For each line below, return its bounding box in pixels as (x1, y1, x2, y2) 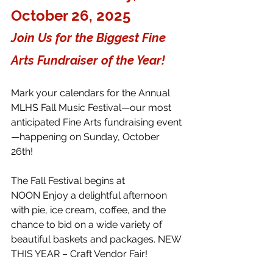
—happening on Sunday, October (11, 130, 162, 143)
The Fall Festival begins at (11, 174, 127, 186)
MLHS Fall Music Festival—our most (11, 101, 174, 113)
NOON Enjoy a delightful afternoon (11, 189, 169, 201)
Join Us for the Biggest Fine (11, 30, 169, 45)
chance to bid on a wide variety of (11, 218, 165, 230)
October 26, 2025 (11, 6, 134, 24)
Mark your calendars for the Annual (11, 87, 172, 99)
